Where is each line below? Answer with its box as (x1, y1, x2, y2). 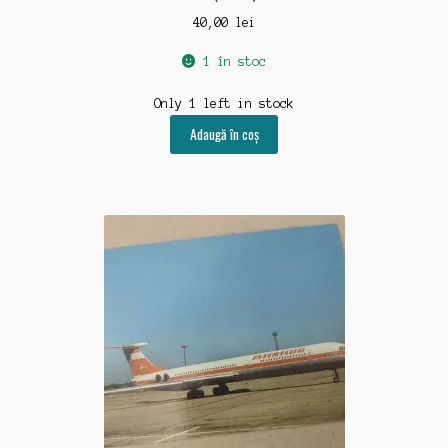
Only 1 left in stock (154, 96, 294, 110)
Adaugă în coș (189, 124, 259, 145)
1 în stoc (202, 55, 266, 69)
